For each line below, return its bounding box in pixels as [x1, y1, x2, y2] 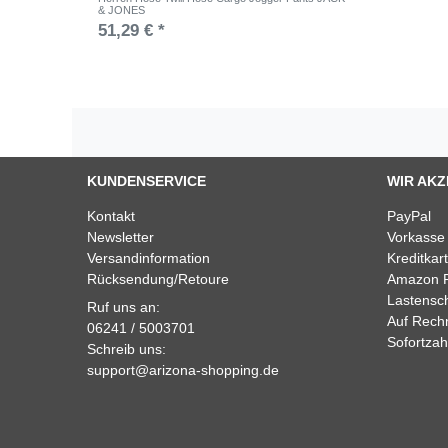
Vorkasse [387, 228, 445, 245]
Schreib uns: [87, 340, 166, 357]
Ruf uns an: [87, 298, 164, 315]
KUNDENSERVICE [87, 172, 206, 189]
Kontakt [87, 207, 135, 224]
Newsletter [87, 228, 154, 245]
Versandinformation [87, 249, 210, 266]
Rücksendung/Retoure [87, 270, 229, 287]
